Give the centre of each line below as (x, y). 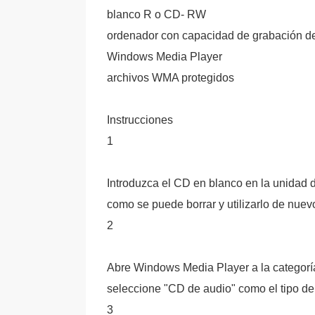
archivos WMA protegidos (171, 78)
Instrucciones (140, 120)
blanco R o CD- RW (156, 14)
